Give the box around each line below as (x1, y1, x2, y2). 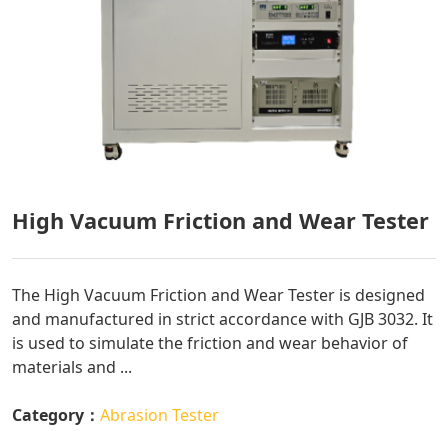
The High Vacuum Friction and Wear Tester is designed (12, 283, 425, 306)
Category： (12, 403, 100, 426)
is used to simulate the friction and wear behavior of (12, 331, 408, 354)
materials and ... (12, 355, 132, 378)
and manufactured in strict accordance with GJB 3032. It (12, 307, 433, 330)
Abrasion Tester (100, 403, 219, 426)
